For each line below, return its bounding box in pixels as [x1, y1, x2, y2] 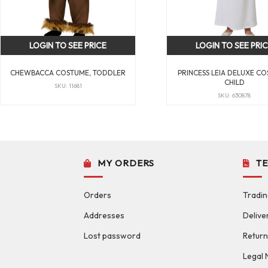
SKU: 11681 [54, 81, 82, 90]
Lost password [84, 230, 141, 242]
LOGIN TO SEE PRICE [29, 39, 107, 51]
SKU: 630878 [218, 91, 251, 99]
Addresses [84, 210, 125, 221]
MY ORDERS [98, 157, 155, 169]
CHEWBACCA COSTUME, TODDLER [10, 68, 126, 78]
